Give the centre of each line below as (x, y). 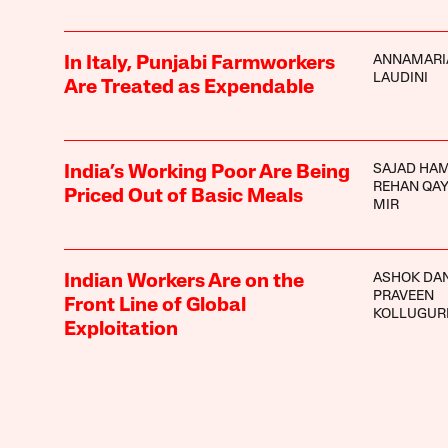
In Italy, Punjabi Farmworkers (199, 63)
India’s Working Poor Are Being (206, 172)
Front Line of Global (154, 305)
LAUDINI (400, 78)
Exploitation (120, 329)
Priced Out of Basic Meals (183, 196)
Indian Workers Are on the (183, 281)
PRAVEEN (403, 296)
